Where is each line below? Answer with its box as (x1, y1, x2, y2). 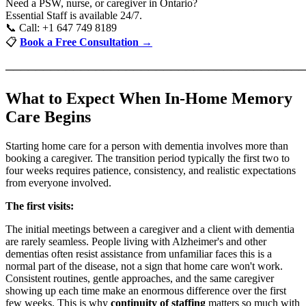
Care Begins (5, 107, 91, 126)
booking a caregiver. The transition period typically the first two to (5, 152, 290, 164)
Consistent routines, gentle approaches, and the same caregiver (5, 272, 274, 284)
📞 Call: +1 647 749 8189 (5, 21, 117, 33)
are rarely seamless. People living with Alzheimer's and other (5, 235, 266, 247)
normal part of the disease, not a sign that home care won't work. (5, 260, 283, 272)
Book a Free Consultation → (20, 36, 152, 48)
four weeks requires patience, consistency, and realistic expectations (5, 164, 296, 176)
